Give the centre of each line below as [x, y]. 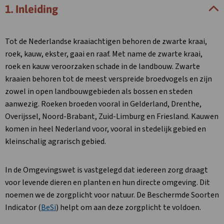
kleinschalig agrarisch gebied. [55, 141]
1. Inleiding [31, 9]
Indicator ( [23, 207]
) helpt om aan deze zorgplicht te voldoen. [128, 207]
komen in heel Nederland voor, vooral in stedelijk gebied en [105, 129]
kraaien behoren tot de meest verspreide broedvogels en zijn [108, 79]
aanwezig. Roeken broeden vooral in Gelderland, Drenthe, [103, 104]
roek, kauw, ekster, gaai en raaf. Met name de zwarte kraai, [104, 54]
